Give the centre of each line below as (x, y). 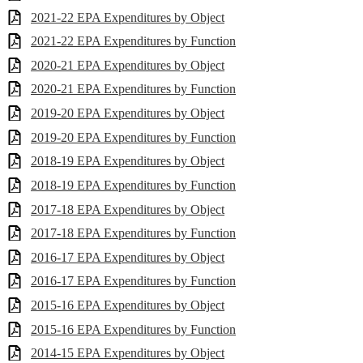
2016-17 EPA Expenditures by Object (128, 257)
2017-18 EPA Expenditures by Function (133, 233)
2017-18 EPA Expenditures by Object (128, 209)
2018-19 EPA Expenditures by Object (128, 161)
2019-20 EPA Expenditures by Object (128, 113)
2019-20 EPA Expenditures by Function (133, 137)
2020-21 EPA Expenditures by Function (133, 89)
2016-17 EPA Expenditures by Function (133, 281)
